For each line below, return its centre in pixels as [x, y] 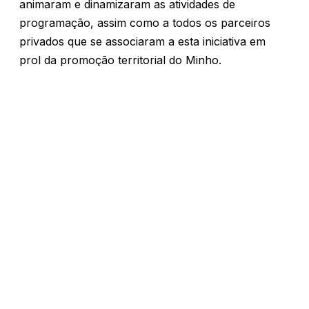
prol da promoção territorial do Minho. [120, 60]
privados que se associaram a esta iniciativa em [142, 41]
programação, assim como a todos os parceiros [145, 23]
